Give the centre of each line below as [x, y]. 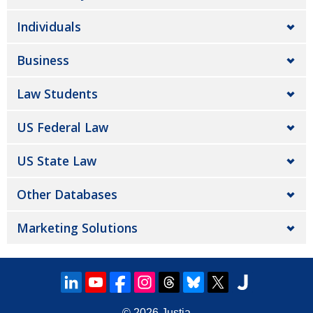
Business [43, 60]
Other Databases [67, 194]
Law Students [57, 94]
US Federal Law [63, 127]
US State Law [57, 161]
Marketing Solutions [77, 228]
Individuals [49, 27]
